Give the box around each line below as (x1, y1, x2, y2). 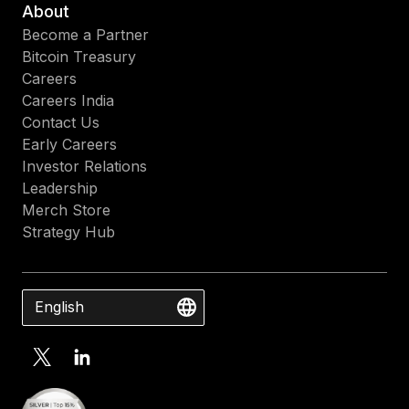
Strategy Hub (22, 222, 115, 241)
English (35, 298, 84, 317)
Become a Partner (22, 25, 149, 44)
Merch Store (22, 200, 110, 219)
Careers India (22, 90, 114, 110)
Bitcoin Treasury (22, 47, 136, 66)
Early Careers (22, 134, 117, 153)
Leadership (22, 178, 98, 197)
